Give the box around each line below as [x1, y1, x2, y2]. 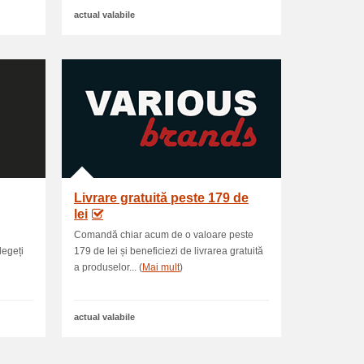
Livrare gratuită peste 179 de [74, 191, 249, 205]
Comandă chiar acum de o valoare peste [74, 229, 253, 240]
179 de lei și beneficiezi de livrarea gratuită [74, 245, 263, 257]
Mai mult [142, 262, 180, 273]
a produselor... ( [74, 262, 142, 273]
